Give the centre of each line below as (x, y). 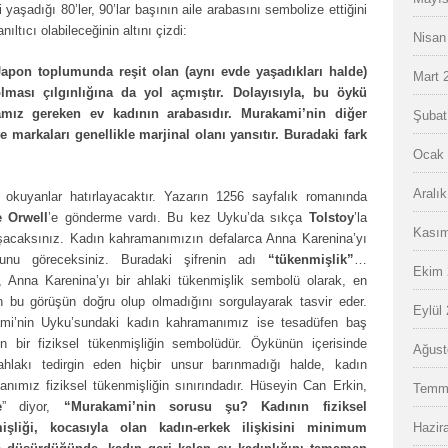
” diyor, (33, 406)
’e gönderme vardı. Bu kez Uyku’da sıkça (178, 217)
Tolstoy (331, 217)
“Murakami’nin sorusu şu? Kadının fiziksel (215, 406)
